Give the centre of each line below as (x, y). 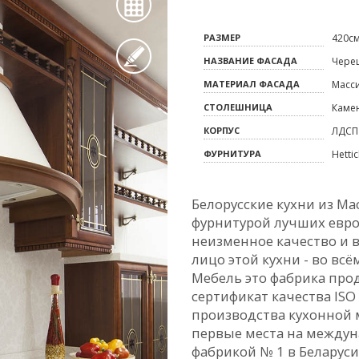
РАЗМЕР (222, 37)
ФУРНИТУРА (232, 153)
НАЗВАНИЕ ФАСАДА (250, 61)
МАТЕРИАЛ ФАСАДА (252, 84)
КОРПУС (222, 130)
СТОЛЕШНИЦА (238, 107)
